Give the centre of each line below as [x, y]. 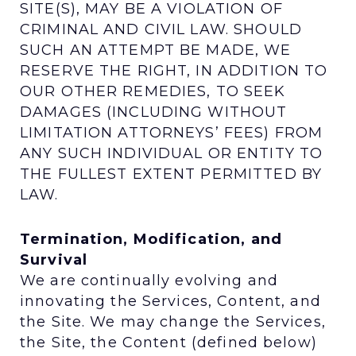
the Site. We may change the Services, [173, 321]
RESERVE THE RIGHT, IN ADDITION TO [174, 70]
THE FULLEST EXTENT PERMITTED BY [171, 174]
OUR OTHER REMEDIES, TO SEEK [153, 91]
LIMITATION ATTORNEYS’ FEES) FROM [172, 132]
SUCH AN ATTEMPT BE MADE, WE [156, 50]
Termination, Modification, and [151, 239]
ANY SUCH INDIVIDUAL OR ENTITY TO [172, 153]
